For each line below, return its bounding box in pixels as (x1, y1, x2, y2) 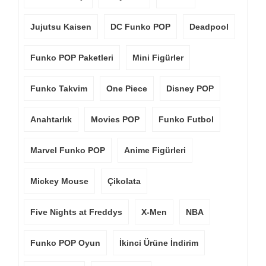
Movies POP (91, 115, 140, 124)
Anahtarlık (30, 115, 72, 124)
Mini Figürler (132, 53, 183, 62)
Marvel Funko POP (30, 145, 105, 155)
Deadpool (189, 22, 229, 31)
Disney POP (166, 84, 214, 93)
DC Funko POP (110, 22, 170, 31)
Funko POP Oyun (30, 238, 100, 248)
